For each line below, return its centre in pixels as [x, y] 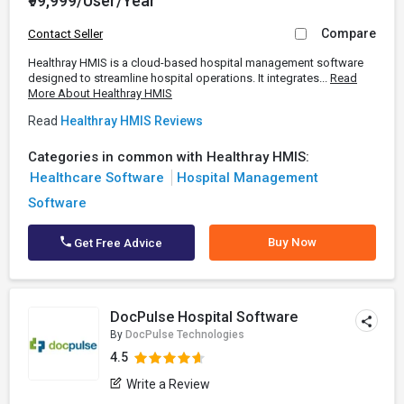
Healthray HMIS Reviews [132, 121]
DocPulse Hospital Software [204, 317]
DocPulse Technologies [185, 335]
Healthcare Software [96, 178]
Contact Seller [65, 34]
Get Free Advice [117, 243]
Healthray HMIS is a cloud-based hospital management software [196, 63]
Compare [349, 33]
